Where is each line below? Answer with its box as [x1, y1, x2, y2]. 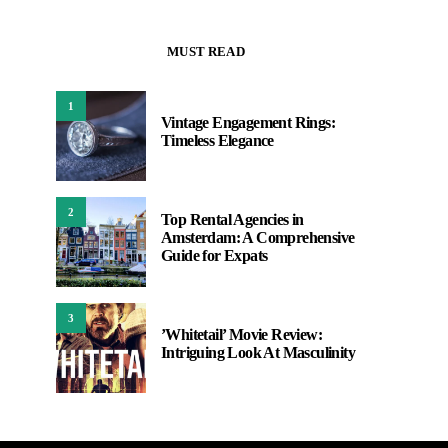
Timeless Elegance [161, 132, 274, 149]
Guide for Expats [161, 247, 268, 264]
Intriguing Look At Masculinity [161, 344, 355, 361]
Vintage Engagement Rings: [161, 114, 335, 131]
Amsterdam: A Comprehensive [161, 229, 355, 246]
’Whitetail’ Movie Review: [161, 326, 322, 343]
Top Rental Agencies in [161, 211, 304, 228]
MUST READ [167, 44, 245, 59]
